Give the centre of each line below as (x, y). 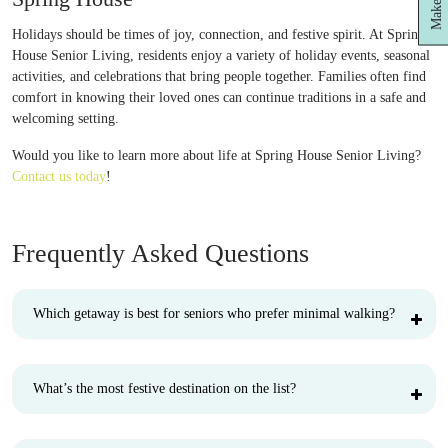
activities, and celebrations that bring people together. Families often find (219, 76)
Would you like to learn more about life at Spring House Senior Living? (216, 155)
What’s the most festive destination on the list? (164, 388)
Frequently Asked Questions (160, 253)
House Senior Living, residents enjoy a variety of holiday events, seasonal (221, 55)
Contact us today (59, 176)
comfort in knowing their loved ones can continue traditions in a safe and (219, 97)
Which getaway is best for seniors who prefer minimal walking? (214, 313)
